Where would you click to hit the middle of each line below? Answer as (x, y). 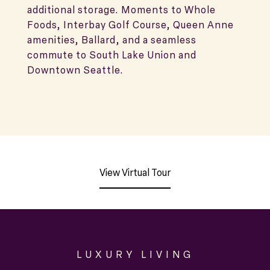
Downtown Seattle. (75, 70)
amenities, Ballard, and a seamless (112, 40)
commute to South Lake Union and (112, 55)
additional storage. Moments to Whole (121, 10)
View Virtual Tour (135, 172)
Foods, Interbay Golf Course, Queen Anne (130, 25)
